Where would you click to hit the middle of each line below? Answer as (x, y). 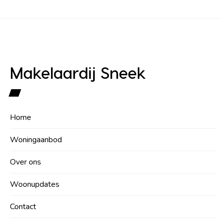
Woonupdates (35, 184)
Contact (23, 206)
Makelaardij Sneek (78, 72)
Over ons (26, 162)
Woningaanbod (36, 139)
